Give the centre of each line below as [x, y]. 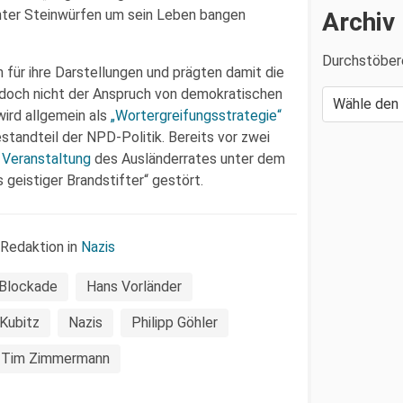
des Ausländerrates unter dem [188, 159]
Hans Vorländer [134, 287]
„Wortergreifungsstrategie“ [196, 116]
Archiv [358, 22]
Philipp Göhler [175, 322]
